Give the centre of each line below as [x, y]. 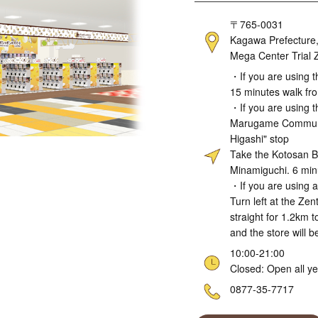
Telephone [168, 289]
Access [160, 76]
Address [163, 24]
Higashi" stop [259, 138]
